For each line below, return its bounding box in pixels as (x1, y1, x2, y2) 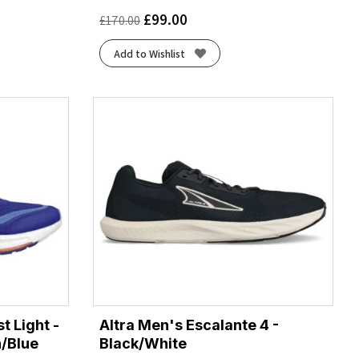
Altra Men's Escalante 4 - (99, 316, 279, 333)
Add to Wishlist (113, 46, 185, 61)
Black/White (99, 334, 187, 352)
